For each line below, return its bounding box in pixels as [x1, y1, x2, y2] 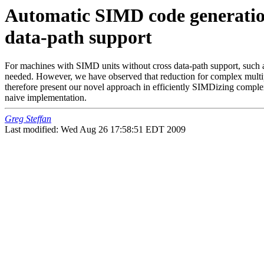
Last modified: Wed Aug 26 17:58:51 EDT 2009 [5, 124, 186, 135]
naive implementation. [5, 93, 87, 103]
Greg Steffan [5, 114, 51, 124]
